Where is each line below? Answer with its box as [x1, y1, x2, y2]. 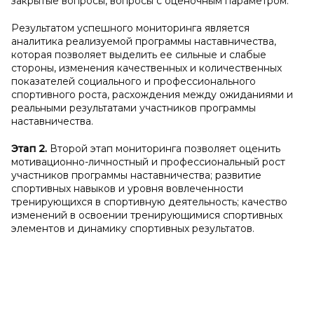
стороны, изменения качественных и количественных [11, 62, 282, 74]
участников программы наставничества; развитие [11, 169, 261, 182]
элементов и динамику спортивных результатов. [11, 222, 254, 235]
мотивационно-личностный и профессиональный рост [11, 156, 285, 168]
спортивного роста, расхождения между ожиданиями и [11, 88, 293, 101]
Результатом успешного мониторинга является [11, 22, 250, 34]
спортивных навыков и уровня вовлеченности [11, 182, 243, 195]
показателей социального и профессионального [11, 75, 256, 88]
